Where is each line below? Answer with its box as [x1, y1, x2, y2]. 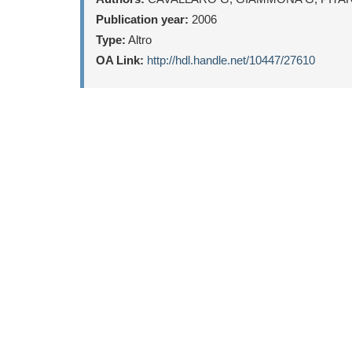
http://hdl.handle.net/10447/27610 [147, 53, 315, 67]
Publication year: [96, 13, 189, 26]
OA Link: [96, 53, 144, 67]
